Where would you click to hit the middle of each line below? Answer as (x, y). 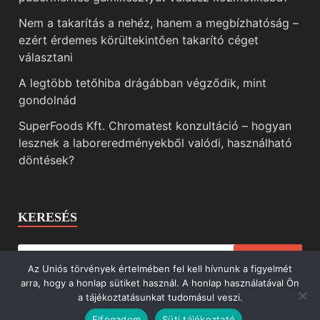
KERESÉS (47, 217)
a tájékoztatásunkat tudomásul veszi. (160, 297)
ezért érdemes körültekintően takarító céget (139, 40)
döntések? (46, 160)
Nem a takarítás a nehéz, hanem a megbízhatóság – (159, 23)
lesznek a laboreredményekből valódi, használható (155, 143)
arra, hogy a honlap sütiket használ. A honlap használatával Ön (160, 283)
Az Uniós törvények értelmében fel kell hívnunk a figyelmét (160, 269)
